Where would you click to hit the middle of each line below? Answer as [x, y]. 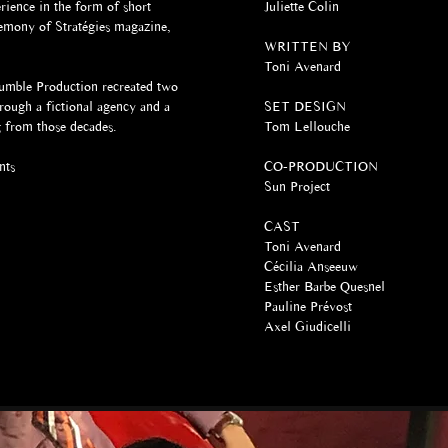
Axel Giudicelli [307, 326]
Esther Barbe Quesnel [342, 286]
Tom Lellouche [309, 126]
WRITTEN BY [307, 46]
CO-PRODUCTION [323, 166]
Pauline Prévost [348, 306]
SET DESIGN [305, 106]
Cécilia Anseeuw [349, 266]
